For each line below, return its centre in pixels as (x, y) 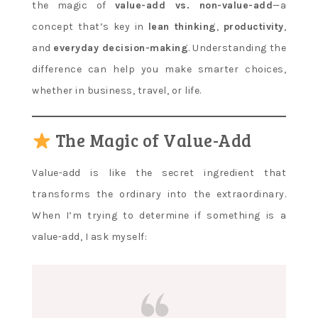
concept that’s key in (90, 27)
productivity (253, 27)
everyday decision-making (121, 48)
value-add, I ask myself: (89, 237)
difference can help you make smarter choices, (159, 70)
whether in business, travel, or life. (117, 91)
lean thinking (182, 27)
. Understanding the (237, 48)
